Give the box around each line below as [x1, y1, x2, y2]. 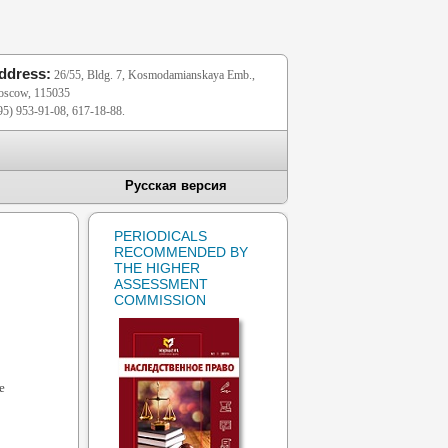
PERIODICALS [114, 228, 207, 244]
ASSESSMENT [114, 276, 208, 292]
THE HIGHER [114, 260, 200, 276]
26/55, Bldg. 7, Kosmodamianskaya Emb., [51, 68, 255, 82]
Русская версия [125, 178, 227, 193]
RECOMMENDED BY [114, 244, 248, 260]
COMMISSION [114, 292, 206, 308]
